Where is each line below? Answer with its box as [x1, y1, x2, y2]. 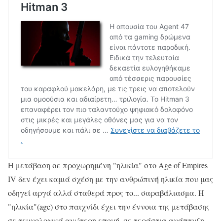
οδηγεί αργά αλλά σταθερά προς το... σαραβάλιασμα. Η [8, 187, 204, 198]
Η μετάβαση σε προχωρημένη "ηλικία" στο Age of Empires [8, 159, 208, 170]
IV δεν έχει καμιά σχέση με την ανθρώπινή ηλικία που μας [8, 173, 213, 184]
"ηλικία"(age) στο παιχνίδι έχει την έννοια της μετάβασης [8, 201, 210, 212]
